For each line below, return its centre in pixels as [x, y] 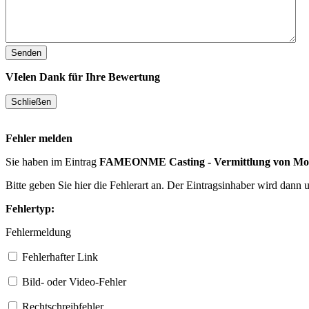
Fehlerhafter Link [59, 257]
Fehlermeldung [38, 232]
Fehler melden [39, 138]
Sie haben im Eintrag [52, 161]
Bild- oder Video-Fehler [73, 281]
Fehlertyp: [30, 208]
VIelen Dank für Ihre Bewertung [83, 77]
